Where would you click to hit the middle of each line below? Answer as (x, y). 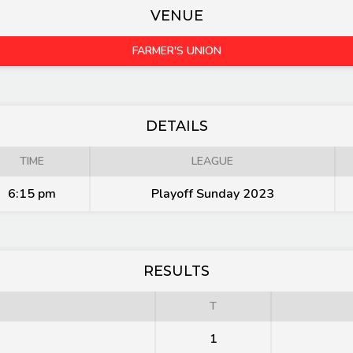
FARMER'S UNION (176, 51)
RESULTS (176, 271)
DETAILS (176, 126)
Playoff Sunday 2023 (212, 194)
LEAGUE (212, 161)
